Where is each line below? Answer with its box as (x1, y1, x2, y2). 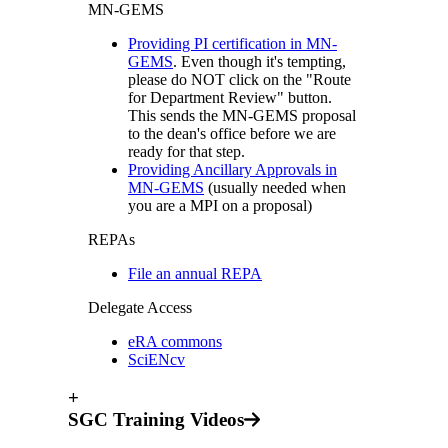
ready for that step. (128, 142, 245, 160)
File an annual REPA (128, 264, 262, 282)
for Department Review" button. (128, 88, 332, 106)
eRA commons (128, 332, 222, 350)
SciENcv (128, 350, 185, 368)
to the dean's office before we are (128, 124, 336, 142)
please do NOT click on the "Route (128, 70, 351, 88)
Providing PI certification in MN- (128, 34, 337, 52)
